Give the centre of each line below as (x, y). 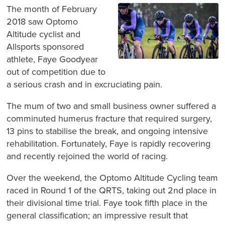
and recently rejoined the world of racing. (87, 156)
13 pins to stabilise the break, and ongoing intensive (107, 131)
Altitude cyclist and (44, 34)
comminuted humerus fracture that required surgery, (109, 119)
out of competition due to (56, 72)
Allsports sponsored (45, 47)
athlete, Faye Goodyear (52, 60)
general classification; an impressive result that (97, 216)
